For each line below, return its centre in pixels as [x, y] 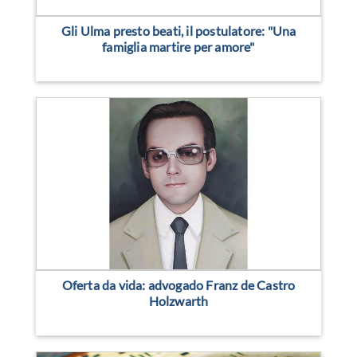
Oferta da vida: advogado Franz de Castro [178, 285]
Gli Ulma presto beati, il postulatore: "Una [178, 31]
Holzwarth [178, 301]
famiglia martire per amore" [178, 47]
